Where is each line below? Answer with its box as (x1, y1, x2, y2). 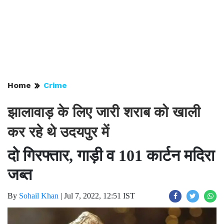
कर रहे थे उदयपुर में (7, 123, 109, 140)
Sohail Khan (19, 191, 58, 200)
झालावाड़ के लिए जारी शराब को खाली (7, 103, 200, 120)
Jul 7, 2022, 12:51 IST (64, 191, 135, 200)
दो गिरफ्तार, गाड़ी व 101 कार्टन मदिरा (7, 146, 214, 164)
